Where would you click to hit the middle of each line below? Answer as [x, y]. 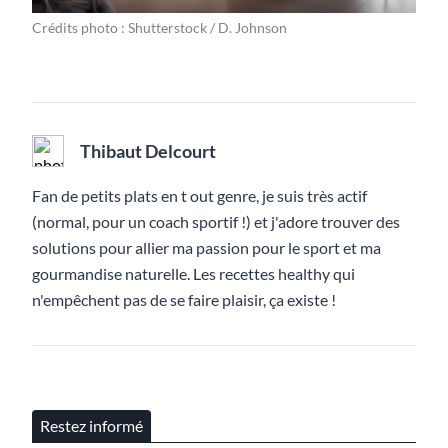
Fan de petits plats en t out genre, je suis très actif [199, 195]
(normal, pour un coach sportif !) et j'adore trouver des [216, 221]
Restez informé [91, 425]
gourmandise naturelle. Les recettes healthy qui [193, 273]
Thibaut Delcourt [148, 150]
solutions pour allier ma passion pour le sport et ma [206, 247]
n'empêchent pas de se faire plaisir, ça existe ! [184, 299]
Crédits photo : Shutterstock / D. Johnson [159, 27]
